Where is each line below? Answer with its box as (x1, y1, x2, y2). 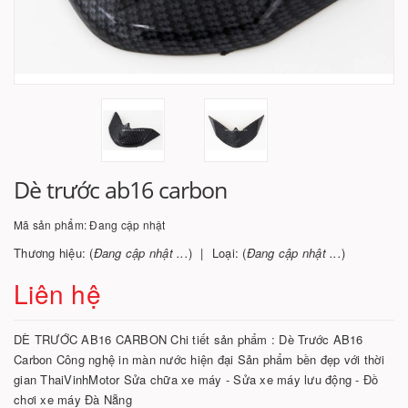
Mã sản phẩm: (14, 217, 90, 232)
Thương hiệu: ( (14, 244, 94, 261)
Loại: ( (211, 244, 247, 261)
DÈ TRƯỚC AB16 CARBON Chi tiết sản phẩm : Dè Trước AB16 (14, 331, 363, 348)
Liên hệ (14, 275, 101, 311)
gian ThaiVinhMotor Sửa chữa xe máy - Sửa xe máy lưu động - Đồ (14, 371, 379, 388)
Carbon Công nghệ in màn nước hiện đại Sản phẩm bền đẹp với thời (14, 351, 384, 368)
